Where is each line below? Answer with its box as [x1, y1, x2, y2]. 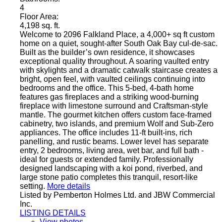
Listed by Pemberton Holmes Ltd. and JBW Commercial [20, 191, 215, 200]
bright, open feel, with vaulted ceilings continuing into [20, 75, 205, 84]
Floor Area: [20, 12, 58, 21]
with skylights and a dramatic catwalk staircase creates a [20, 66, 218, 75]
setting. [20, 182, 45, 191]
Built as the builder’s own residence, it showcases [20, 48, 195, 57]
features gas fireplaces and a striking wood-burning [20, 93, 199, 102]
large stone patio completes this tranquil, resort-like [20, 173, 198, 182]
